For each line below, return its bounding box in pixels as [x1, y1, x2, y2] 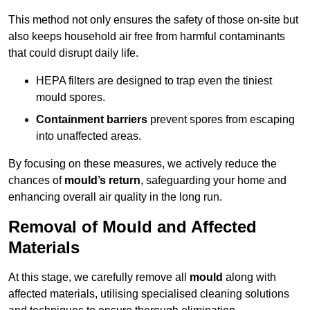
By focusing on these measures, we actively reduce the [8, 158, 277, 170]
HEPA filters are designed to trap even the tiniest [36, 75, 272, 87]
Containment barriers [36, 113, 147, 126]
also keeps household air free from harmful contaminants [8, 30, 285, 43]
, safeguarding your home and [140, 174, 286, 187]
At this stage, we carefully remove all [8, 271, 190, 284]
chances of [8, 174, 64, 187]
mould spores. [36, 91, 105, 104]
